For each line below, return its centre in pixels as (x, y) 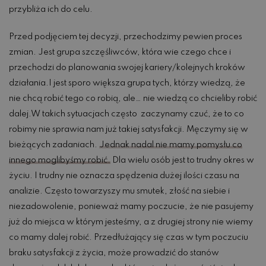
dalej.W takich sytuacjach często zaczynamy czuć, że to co (126, 114)
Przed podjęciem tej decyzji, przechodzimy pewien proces (126, 37)
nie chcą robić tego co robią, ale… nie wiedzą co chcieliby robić (133, 98)
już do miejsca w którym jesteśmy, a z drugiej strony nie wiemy (131, 222)
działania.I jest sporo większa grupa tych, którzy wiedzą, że (127, 83)
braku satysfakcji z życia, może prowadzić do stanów (114, 253)
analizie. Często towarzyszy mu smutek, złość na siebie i (119, 191)
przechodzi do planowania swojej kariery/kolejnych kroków (127, 67)
